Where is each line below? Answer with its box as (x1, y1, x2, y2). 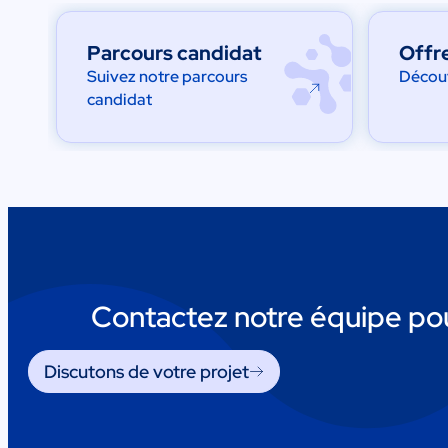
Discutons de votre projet (44, 359, 249, 383)
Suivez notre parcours (87, 66, 248, 88)
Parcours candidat (87, 40, 263, 67)
